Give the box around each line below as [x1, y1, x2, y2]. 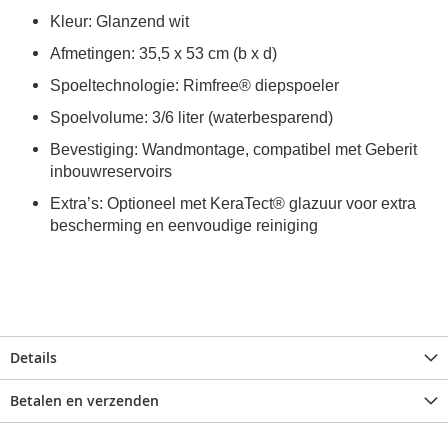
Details [10, 348, 57, 368]
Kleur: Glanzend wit [50, 13, 193, 31]
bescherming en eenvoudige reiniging [50, 217, 318, 235]
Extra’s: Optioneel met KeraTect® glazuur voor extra [50, 195, 416, 213]
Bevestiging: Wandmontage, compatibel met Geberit [50, 141, 417, 159]
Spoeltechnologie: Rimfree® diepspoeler [50, 77, 339, 95]
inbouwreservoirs [50, 163, 172, 181]
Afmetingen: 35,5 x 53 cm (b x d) [50, 45, 277, 63]
